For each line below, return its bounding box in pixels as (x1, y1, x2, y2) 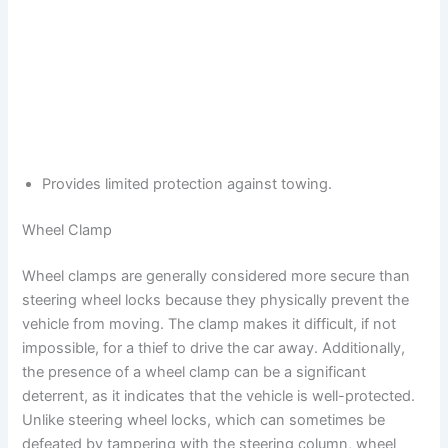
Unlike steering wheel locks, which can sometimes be (22, 410, 386, 429)
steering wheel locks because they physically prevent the (22, 290, 410, 309)
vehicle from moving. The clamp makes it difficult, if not (22, 314, 397, 333)
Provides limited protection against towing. (42, 174, 333, 193)
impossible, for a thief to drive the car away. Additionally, (22, 338, 406, 357)
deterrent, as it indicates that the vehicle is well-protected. (22, 386, 416, 405)
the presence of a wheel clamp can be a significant (22, 362, 367, 381)
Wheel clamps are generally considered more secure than (22, 266, 411, 285)
